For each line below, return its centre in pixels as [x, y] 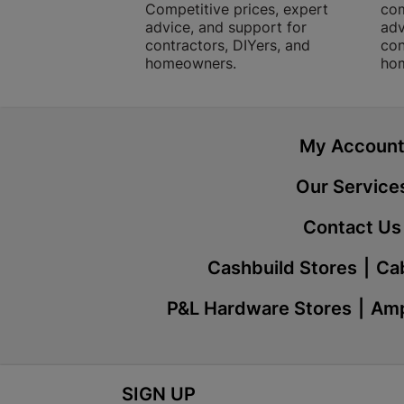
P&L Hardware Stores [259, 308]
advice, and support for [226, 27]
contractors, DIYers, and [228, 45]
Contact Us [353, 227]
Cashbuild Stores [283, 268]
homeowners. [191, 63]
